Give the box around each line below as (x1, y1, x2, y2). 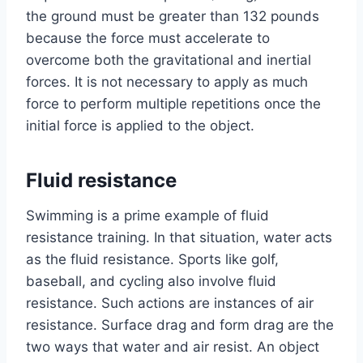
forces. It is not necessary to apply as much (26, 73, 308, 90)
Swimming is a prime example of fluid (26, 207, 269, 224)
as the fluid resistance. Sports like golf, (26, 250, 279, 267)
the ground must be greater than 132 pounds (26, 7, 319, 24)
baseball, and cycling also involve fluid (26, 272, 276, 289)
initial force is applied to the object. (26, 117, 254, 134)
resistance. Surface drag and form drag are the (26, 316, 334, 333)
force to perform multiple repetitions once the (26, 95, 321, 112)
